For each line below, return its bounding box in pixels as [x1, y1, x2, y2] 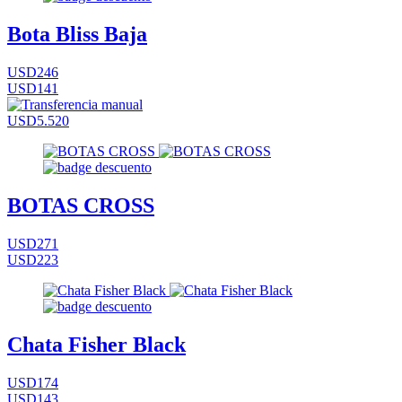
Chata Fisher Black [7, 332, 186, 356]
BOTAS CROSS [7, 194, 154, 218]
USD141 [7, 81, 58, 97]
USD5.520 [7, 113, 69, 129]
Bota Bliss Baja [7, 22, 147, 47]
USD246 [7, 65, 58, 81]
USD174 [7, 374, 58, 390]
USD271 [7, 235, 58, 251]
